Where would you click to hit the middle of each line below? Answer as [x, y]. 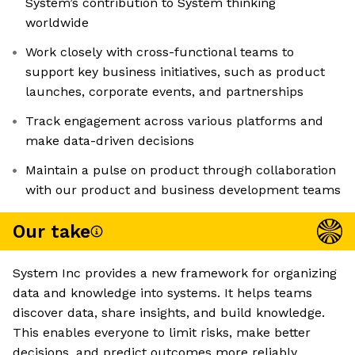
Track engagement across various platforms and [174, 121]
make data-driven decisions [110, 141]
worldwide [57, 23]
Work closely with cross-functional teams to [160, 52]
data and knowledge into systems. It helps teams [162, 293]
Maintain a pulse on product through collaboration [181, 170]
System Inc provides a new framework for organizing [175, 273]
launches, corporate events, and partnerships [164, 92]
